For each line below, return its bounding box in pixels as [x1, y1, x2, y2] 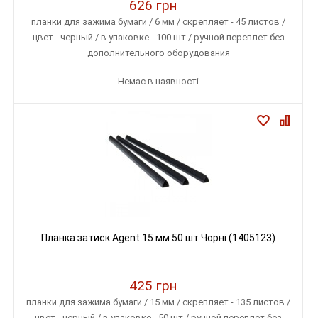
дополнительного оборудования [87, 48, 230, 58]
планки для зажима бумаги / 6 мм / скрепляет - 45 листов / [31, 16, 285, 27]
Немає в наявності [118, 76, 199, 87]
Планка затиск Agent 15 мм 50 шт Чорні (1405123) [41, 232, 275, 243]
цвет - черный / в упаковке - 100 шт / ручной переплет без [32, 32, 285, 43]
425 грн [129, 278, 177, 294]
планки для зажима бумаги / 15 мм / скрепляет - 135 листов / [26, 297, 290, 307]
